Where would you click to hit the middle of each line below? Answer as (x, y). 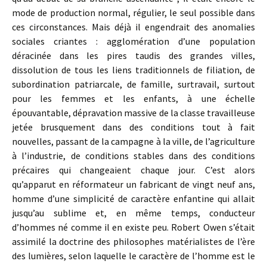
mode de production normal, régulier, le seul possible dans (133, 13)
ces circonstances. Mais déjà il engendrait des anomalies (133, 27)
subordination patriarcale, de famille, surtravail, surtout (133, 84)
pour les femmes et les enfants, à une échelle (133, 98)
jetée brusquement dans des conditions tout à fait (133, 127)
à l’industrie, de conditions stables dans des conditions (133, 156)
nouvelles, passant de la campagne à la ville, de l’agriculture (133, 141)
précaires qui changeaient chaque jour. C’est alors (133, 170)
